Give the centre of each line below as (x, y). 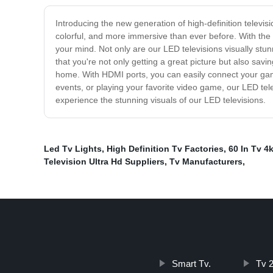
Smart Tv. (191, 264)
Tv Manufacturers (206, 162)
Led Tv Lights (73, 149)
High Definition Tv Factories (165, 149)
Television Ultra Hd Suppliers (104, 162)
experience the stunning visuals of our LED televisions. (161, 100)
